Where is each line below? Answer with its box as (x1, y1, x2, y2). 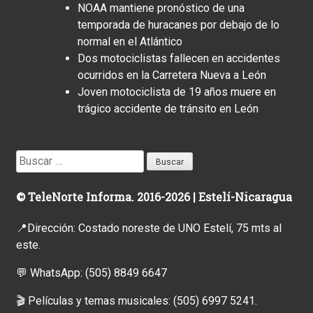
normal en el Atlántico (78, 34, 182, 48)
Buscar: (15, 150, 51, 164)
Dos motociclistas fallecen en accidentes (78, 51, 280, 65)
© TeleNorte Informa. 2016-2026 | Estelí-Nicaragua (16, 189, 292, 204)
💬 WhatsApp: (16, 266, 85, 280)
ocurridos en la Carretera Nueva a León (78, 68, 266, 82)
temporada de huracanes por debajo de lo (78, 17, 279, 31)
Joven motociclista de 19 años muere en (78, 85, 276, 99)
